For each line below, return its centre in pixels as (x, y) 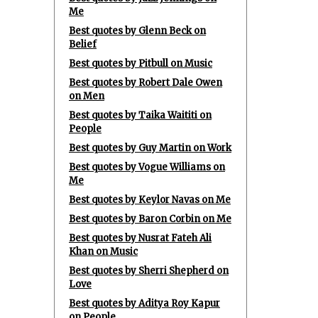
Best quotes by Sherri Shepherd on (149, 271)
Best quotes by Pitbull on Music (141, 64)
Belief (83, 44)
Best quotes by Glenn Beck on (137, 31)
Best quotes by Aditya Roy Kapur (144, 303)
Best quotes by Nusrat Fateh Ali (140, 238)
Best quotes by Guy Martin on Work (150, 148)
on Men (87, 96)
